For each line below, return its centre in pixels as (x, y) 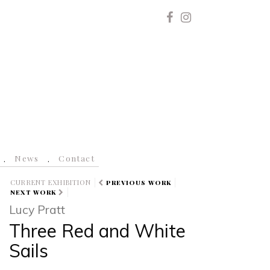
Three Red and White (97, 231)
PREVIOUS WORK (139, 183)
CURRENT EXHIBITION (51, 183)
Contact (77, 158)
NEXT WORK (33, 193)
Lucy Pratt (37, 210)
